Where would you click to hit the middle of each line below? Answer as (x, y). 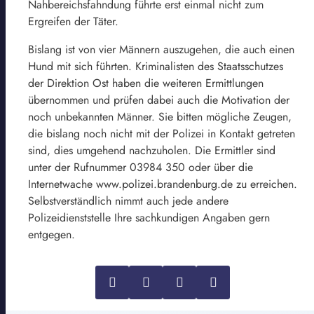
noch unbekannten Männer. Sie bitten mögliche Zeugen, (160, 116)
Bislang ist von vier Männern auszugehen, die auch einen (161, 49)
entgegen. (52, 234)
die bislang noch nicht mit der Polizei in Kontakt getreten (162, 133)
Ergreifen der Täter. (73, 21)
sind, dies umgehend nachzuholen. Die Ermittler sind (152, 150)
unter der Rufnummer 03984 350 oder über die (141, 167)
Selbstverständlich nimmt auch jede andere (128, 200)
